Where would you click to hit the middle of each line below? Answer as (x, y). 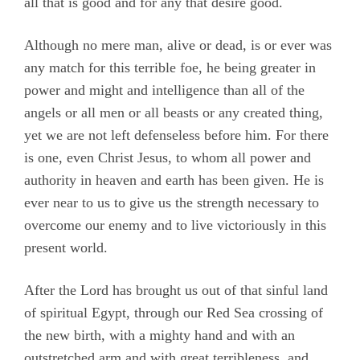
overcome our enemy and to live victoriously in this (175, 225)
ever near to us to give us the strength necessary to (172, 203)
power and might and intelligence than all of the (164, 90)
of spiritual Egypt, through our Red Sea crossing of (174, 313)
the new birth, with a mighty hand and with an (160, 335)
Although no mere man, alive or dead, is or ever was (178, 45)
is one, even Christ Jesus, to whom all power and (168, 158)
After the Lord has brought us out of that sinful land (176, 290)
